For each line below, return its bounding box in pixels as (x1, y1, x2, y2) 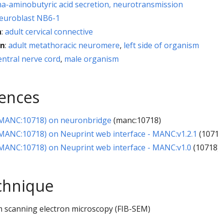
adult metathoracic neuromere (8, 39, 120, 51)
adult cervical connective (5, 26, 93, 37)
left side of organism (124, 39, 199, 51)
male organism (64, 53, 119, 64)
